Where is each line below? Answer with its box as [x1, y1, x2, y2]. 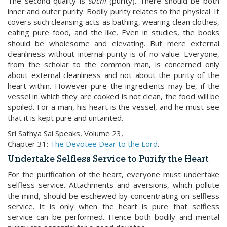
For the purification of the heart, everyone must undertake [8, 169, 219, 179]
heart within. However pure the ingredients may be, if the [8, 81, 219, 91]
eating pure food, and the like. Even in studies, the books [8, 27, 219, 37]
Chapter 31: [8, 139, 50, 149]
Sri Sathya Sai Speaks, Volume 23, [8, 128, 123, 138]
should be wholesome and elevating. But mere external [8, 38, 219, 48]
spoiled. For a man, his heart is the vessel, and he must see [8, 102, 219, 112]
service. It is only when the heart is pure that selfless [8, 201, 219, 211]
